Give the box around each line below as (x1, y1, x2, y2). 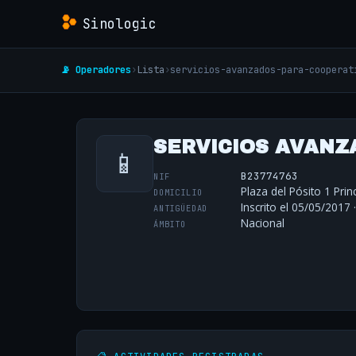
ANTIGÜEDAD (153, 202, 208, 214)
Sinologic (83, 14, 157, 33)
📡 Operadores (60, 63, 131, 77)
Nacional (241, 215, 284, 231)
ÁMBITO (153, 218, 186, 230)
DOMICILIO (153, 186, 203, 198)
